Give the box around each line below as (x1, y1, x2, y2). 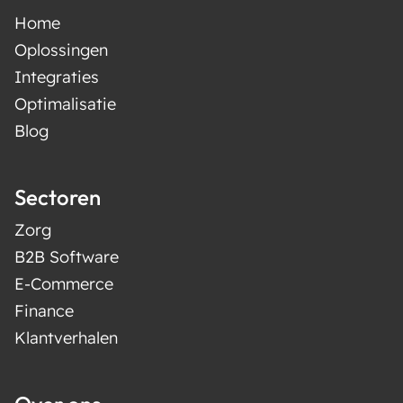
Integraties (14, 67, 99, 87)
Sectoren (14, 184, 101, 210)
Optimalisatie (14, 94, 116, 114)
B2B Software (14, 246, 119, 267)
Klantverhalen (14, 327, 118, 348)
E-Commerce (14, 273, 113, 294)
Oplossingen (14, 40, 108, 60)
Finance (14, 300, 74, 321)
